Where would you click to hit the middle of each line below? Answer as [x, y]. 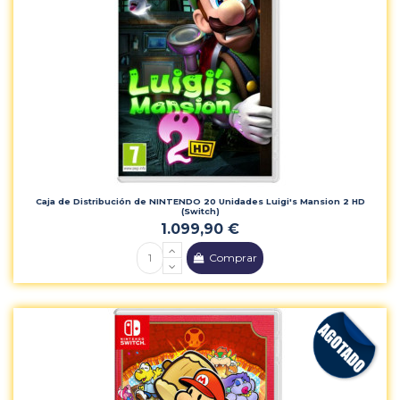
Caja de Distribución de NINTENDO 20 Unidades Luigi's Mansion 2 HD [200, 201]
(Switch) [200, 211]
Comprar [233, 258]
